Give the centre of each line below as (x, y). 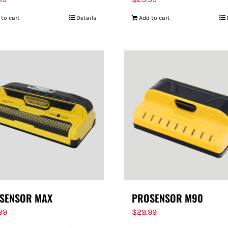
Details (86, 18)
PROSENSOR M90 (167, 198)
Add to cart (154, 18)
